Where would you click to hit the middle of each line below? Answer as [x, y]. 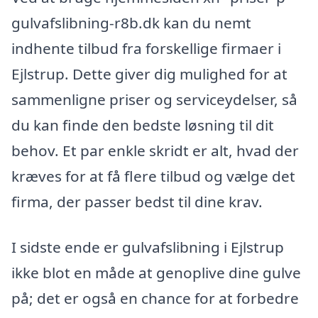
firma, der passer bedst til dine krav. [137, 201]
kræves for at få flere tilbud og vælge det [153, 176]
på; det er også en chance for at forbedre [155, 298]
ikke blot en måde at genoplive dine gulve [156, 272]
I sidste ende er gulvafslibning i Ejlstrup [148, 247]
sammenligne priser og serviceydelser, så [154, 99]
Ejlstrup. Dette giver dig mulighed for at [149, 73]
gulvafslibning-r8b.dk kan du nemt [131, 22]
